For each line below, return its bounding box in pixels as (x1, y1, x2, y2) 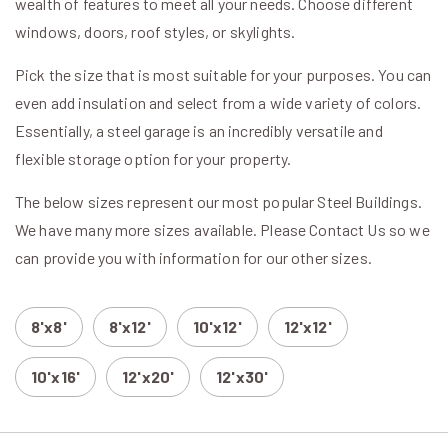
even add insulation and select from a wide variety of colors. (15, 93, 422, 113)
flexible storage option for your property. (15, 149, 292, 169)
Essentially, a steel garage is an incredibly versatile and (15, 121, 383, 141)
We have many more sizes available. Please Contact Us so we (15, 220, 430, 240)
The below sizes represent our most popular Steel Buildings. (15, 192, 422, 212)
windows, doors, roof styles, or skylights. (15, 22, 296, 42)
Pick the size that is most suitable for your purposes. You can (15, 65, 432, 85)
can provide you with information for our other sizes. (15, 248, 372, 268)
